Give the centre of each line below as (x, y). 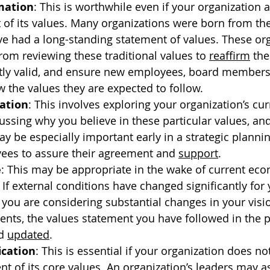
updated (28, 234)
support (198, 153)
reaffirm (230, 55)
